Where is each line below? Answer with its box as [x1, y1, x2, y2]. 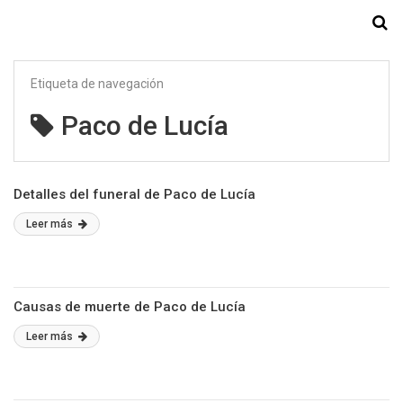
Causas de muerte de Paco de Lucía [13, 299, 246, 315]
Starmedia [161, 13, 242, 34]
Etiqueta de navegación [31, 76, 164, 91]
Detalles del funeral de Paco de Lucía [13, 186, 255, 202]
